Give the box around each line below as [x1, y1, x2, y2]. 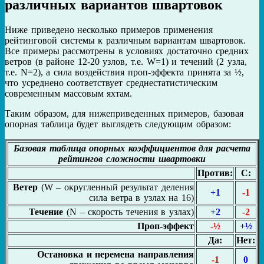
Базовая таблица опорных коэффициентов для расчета [14, 143, 250, 153]
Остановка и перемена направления [37, 249, 194, 259]
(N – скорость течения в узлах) [63, 206, 194, 217]
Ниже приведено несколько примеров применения [5, 24, 213, 35]
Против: [197, 167, 233, 178]
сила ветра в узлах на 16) [89, 192, 194, 203]
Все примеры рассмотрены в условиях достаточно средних [5, 45, 249, 56]
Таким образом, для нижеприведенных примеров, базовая [5, 108, 243, 118]
